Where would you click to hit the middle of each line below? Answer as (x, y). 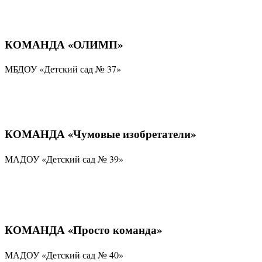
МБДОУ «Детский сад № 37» (63, 69)
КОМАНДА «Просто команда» (83, 230)
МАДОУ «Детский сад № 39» (64, 159)
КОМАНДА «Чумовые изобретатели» (100, 134)
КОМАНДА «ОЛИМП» (64, 44)
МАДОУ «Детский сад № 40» (64, 254)
